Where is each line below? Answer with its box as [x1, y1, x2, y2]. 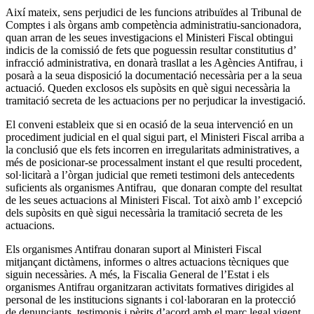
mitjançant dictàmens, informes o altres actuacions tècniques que [6, 255, 289, 268]
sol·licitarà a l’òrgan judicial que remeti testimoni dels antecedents [6, 168, 294, 181]
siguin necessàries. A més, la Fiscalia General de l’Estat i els [6, 268, 269, 280]
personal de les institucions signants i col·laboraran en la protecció [6, 293, 296, 306]
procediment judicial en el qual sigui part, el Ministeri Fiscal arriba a [6, 130, 304, 143]
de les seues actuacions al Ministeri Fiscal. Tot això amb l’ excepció [6, 193, 302, 206]
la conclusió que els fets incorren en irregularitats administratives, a [6, 143, 299, 156]
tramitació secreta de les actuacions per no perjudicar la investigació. [6, 94, 308, 107]
